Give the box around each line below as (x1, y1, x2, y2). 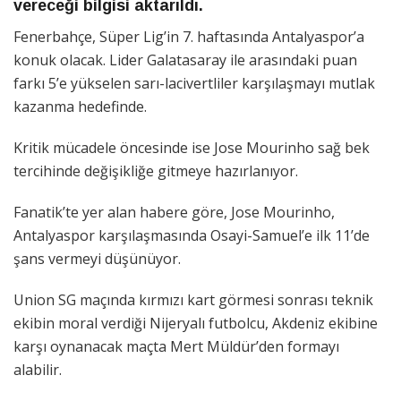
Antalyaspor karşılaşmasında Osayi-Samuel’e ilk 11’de (13, 225, 370, 245)
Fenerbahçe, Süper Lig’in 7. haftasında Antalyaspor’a (13, 26, 364, 47)
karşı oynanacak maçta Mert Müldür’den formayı (13, 336, 339, 356)
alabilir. (13, 359, 62, 380)
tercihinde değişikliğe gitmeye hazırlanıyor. (13, 160, 298, 181)
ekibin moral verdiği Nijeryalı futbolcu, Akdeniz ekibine (13, 312, 378, 333)
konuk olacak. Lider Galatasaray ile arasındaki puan (13, 49, 357, 70)
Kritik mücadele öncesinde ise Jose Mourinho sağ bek (13, 137, 370, 158)
